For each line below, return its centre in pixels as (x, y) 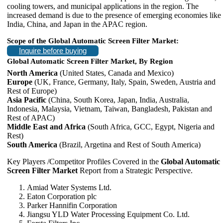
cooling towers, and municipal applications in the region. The (103, 6)
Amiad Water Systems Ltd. (69, 187)
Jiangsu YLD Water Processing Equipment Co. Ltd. (108, 214)
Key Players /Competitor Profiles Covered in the (84, 162)
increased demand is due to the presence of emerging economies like (114, 15)
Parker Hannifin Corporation (72, 205)
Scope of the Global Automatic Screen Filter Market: (93, 41)
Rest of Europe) (32, 91)
